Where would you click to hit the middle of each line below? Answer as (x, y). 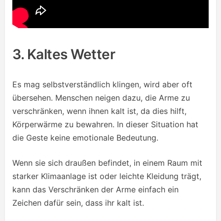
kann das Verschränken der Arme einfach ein (95, 190)
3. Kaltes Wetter (64, 55)
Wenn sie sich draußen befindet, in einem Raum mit (107, 163)
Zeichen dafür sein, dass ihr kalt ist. (78, 203)
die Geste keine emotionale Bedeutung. (85, 138)
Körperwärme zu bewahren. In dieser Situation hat (105, 125)
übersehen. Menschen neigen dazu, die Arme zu (101, 98)
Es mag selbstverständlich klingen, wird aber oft (102, 85)
